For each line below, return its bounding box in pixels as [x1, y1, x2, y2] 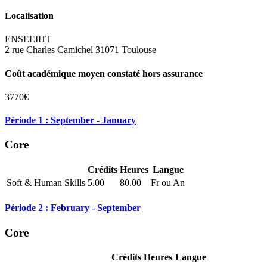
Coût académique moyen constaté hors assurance [5, 68, 203, 79]
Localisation [5, 11, 54, 21]
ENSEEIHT [5, 34, 51, 45]
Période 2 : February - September [5, 203, 141, 213]
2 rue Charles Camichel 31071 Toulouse [5, 45, 156, 55]
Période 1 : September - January [5, 115, 136, 126]
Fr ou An [151, 178, 185, 188]
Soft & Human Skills [7, 178, 85, 188]
